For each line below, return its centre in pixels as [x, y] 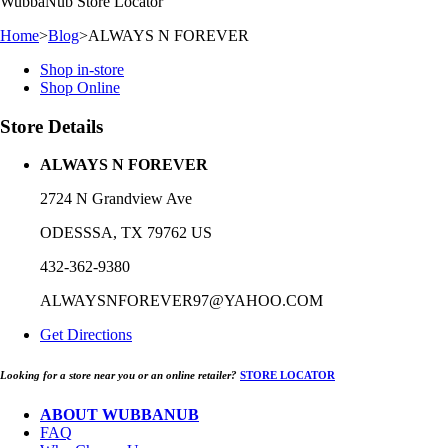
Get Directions [86, 335]
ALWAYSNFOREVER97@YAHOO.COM [181, 301]
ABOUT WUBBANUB [119, 415]
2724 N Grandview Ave [116, 199]
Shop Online [80, 87]
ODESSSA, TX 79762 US [126, 233]
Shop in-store [82, 69]
